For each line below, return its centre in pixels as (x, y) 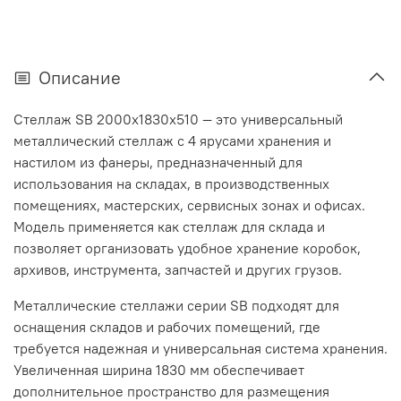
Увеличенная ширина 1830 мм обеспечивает (159, 370)
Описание (80, 78)
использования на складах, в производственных (171, 184)
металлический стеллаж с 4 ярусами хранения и (172, 141)
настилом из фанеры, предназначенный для (158, 162)
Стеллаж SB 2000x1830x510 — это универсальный (178, 119)
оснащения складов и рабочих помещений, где (167, 327)
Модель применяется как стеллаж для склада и (169, 227)
